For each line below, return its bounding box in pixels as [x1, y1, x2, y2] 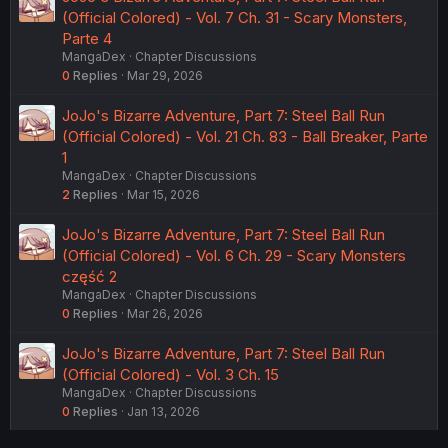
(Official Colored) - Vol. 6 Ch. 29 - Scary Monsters [62, 246, 406, 265]
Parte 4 [62, 29, 112, 48]
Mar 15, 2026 [127, 187, 200, 202]
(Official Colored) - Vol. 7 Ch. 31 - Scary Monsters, [62, 8, 407, 27]
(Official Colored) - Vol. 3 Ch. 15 [62, 365, 279, 384]
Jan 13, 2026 [127, 404, 200, 419]
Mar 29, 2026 [127, 68, 203, 83]
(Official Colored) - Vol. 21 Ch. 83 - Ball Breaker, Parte [62, 127, 428, 146]
